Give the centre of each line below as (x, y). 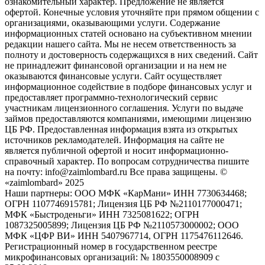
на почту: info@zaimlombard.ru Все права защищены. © (116, 172)
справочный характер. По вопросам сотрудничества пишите (127, 161)
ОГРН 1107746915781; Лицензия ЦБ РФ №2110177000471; (123, 204)
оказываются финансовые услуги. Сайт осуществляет (113, 76)
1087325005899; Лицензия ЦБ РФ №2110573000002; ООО (122, 225)
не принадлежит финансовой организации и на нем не (116, 66)
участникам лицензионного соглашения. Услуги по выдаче (124, 108)
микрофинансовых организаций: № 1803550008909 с (112, 257)
